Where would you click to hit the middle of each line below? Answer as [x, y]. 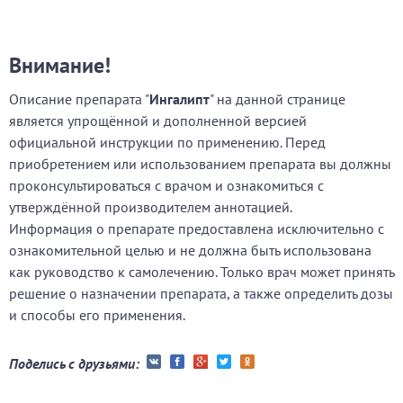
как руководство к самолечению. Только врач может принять [201, 272]
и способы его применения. [97, 315]
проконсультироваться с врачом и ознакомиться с [166, 185]
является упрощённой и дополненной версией [158, 121]
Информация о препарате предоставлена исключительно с [197, 228]
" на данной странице [278, 99]
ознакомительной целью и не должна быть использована [190, 250]
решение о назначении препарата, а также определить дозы [201, 293]
